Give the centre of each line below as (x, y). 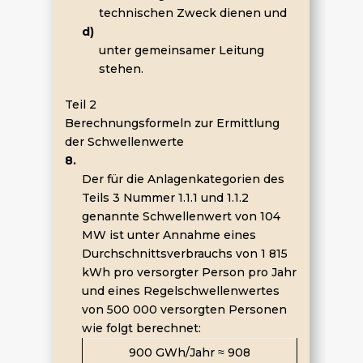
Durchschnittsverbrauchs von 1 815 (184, 254)
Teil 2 (80, 105)
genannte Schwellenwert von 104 (181, 216)
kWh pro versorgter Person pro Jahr (189, 272)
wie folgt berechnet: (141, 328)
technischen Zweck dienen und (192, 13)
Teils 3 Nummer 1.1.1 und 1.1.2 (165, 198)
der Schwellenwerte (124, 142)
